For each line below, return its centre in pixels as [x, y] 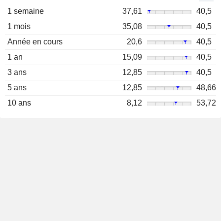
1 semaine [26, 11]
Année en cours [35, 42]
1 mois [19, 27]
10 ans [19, 103]
